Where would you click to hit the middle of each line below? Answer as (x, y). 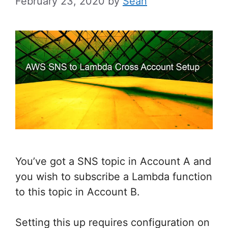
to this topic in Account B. (78, 192)
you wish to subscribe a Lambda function (114, 177)
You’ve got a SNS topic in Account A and (113, 161)
